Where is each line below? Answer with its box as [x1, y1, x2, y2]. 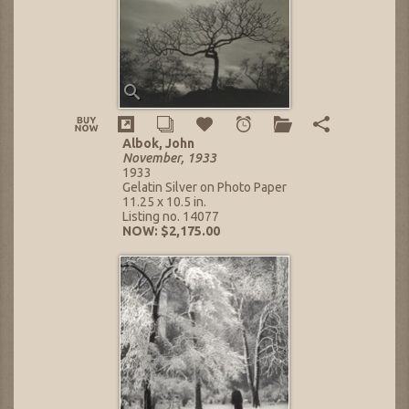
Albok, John [122, 136, 194, 152]
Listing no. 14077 [122, 209, 219, 225]
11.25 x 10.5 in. [122, 194, 206, 210]
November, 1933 [122, 151, 216, 166]
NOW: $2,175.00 [122, 224, 220, 239]
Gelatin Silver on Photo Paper [122, 180, 287, 195]
